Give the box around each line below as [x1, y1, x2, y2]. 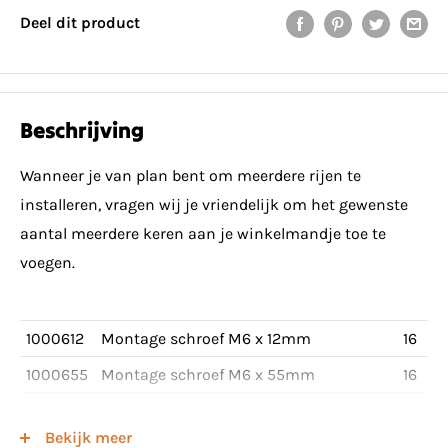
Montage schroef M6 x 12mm [101, 329, 315, 349]
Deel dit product [20, 13, 140, 33]
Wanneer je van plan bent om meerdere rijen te [20, 166, 361, 186]
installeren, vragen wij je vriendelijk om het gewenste [20, 195, 408, 215]
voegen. [20, 253, 75, 273]
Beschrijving [20, 116, 144, 145]
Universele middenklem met [101, 401, 305, 421]
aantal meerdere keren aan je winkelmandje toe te [20, 224, 386, 244]
